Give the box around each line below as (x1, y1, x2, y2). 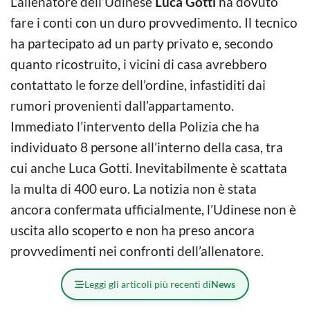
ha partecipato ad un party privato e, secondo (10, 35, 273, 52)
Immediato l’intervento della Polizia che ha (10, 118, 259, 135)
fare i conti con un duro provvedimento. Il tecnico (10, 15, 298, 31)
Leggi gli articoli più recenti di (84, 278, 211, 291)
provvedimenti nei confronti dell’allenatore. (10, 243, 264, 259)
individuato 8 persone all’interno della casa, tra (10, 139, 283, 156)
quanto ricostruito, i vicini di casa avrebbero (10, 56, 267, 73)
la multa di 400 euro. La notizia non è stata (10, 181, 257, 197)
